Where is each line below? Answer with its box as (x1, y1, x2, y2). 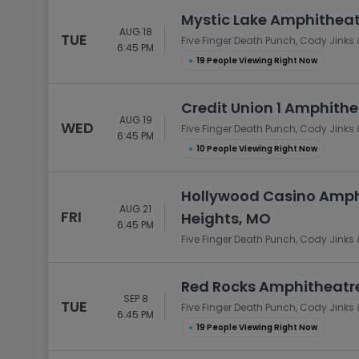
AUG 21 (119, 202, 151, 216)
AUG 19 (119, 112, 152, 127)
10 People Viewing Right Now (196, 143, 317, 155)
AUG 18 (119, 24, 152, 38)
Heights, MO (181, 208, 271, 228)
